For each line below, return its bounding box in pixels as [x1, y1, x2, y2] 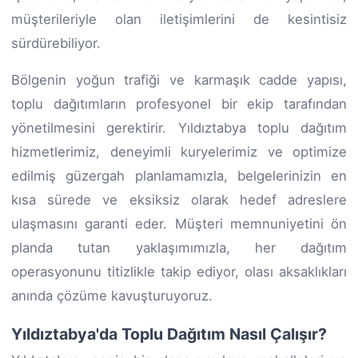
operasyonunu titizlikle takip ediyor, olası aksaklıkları [11, 263, 347, 280]
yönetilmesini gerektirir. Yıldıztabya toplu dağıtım [11, 119, 347, 136]
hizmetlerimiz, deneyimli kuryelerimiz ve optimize [11, 143, 347, 160]
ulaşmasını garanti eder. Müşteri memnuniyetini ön [11, 215, 347, 232]
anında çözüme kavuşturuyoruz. [11, 287, 213, 304]
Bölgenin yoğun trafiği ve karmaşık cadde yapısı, [11, 71, 347, 88]
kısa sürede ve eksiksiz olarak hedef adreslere [11, 191, 347, 208]
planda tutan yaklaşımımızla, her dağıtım [11, 239, 347, 256]
